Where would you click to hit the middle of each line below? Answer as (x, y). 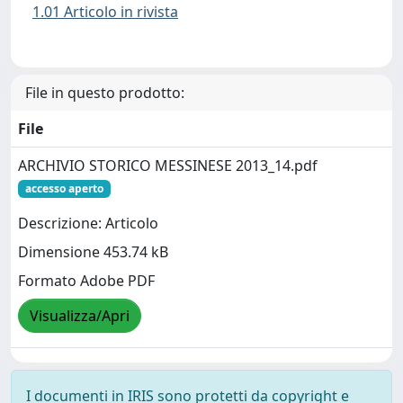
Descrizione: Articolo (88, 224)
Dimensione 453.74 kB (93, 252)
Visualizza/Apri (80, 316)
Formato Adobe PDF (86, 281)
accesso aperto (64, 188)
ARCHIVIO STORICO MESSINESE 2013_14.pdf (168, 165)
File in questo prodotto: (105, 92)
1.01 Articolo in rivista (105, 12)
